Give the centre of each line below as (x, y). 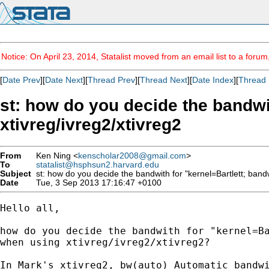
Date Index (213, 80)
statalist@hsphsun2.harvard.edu (98, 165)
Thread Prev (111, 80)
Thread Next (164, 80)
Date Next (64, 80)
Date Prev (21, 80)
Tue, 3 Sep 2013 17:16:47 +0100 (96, 183)
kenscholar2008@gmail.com (132, 156)
